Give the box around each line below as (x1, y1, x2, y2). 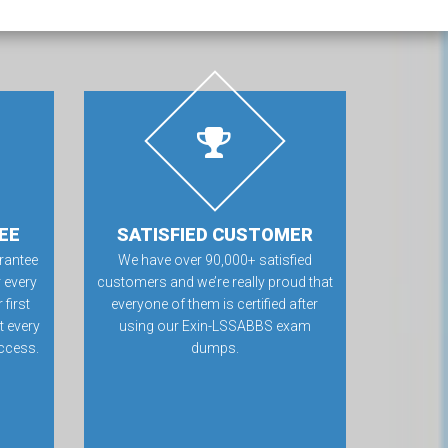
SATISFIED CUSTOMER (116, 224, 313, 245)
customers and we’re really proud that (96, 274, 333, 290)
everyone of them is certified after (111, 296, 319, 312)
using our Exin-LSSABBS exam (118, 318, 311, 334)
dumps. (190, 340, 239, 356)
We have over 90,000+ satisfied (117, 252, 312, 268)
